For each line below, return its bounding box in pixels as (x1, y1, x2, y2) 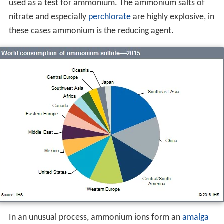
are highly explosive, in (130, 12, 214, 22)
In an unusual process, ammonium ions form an (8, 213, 182, 222)
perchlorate (88, 12, 131, 22)
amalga (182, 213, 209, 222)
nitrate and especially (8, 12, 88, 22)
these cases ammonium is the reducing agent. (8, 26, 174, 36)
